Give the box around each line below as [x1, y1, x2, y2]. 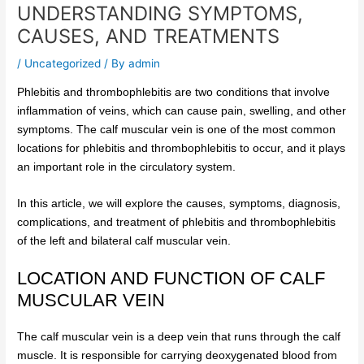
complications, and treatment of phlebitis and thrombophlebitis [17, 215, 336, 228]
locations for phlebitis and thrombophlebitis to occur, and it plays [17, 141, 346, 154]
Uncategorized [24, 56, 102, 70]
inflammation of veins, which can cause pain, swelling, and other [17, 104, 347, 117]
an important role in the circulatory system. [17, 160, 236, 173]
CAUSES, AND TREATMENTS [17, 24, 280, 48]
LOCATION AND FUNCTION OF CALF [17, 268, 326, 289]
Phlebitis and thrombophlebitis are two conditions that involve [17, 85, 331, 98]
